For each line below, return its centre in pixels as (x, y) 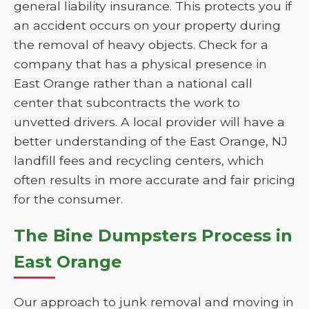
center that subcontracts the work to (127, 102)
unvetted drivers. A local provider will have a (149, 122)
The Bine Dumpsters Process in (153, 236)
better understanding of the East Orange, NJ (151, 141)
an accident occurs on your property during (147, 25)
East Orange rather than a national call (133, 83)
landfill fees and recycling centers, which (139, 160)
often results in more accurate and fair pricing (154, 180)
